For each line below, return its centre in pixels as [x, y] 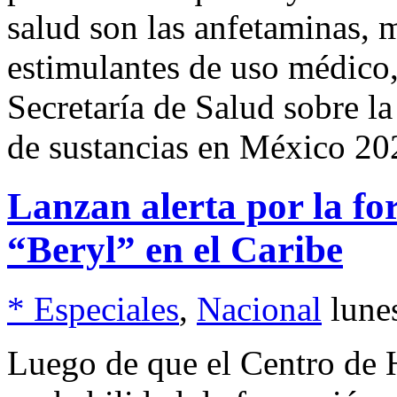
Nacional [259, 308]
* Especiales [93, 308]
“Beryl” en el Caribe [175, 249]
